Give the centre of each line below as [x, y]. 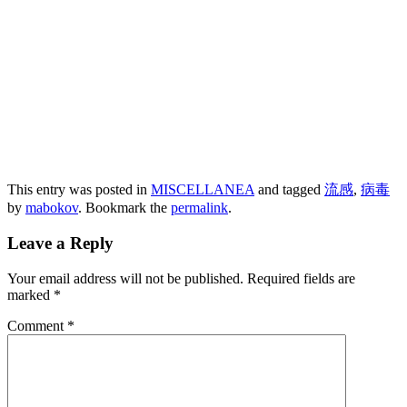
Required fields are [301, 278]
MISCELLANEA [203, 190]
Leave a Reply [60, 243]
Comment [37, 325]
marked [30, 294]
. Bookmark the [124, 208]
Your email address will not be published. [125, 278]
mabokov [52, 208]
